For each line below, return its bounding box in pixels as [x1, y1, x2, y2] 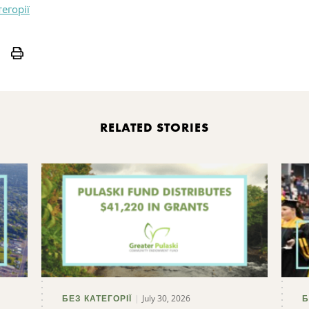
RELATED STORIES [99, 119, 209, 136]
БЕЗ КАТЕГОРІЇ [61, 292, 132, 304]
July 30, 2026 [141, 292, 190, 304]
